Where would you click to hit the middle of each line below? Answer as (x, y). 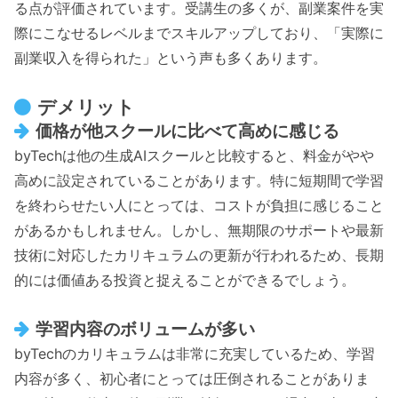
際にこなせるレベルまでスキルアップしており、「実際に (199, 32)
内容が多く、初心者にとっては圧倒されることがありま (192, 379)
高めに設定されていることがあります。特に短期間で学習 (199, 181)
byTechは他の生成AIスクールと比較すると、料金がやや (194, 156)
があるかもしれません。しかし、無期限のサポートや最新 (199, 231)
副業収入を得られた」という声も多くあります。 (171, 57)
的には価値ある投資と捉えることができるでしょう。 (185, 280)
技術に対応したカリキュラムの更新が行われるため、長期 (199, 255)
